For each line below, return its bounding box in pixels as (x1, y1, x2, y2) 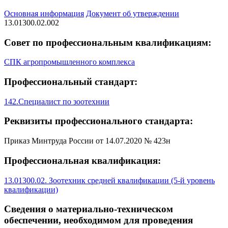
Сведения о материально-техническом (4, 204, 173, 215)
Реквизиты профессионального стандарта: (4, 116, 193, 127)
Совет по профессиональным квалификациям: (4, 37, 211, 48)
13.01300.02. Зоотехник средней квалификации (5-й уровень (4, 176, 215, 185)
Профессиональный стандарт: (4, 76, 137, 88)
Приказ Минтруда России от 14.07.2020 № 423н (4, 136, 170, 146)
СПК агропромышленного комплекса (4, 58, 135, 67)
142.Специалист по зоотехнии (4, 97, 109, 106)
